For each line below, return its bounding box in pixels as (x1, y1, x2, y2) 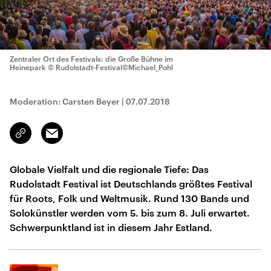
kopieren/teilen (21, 134, 78, 143)
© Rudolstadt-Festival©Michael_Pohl (48, 63, 173, 71)
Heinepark (10, 63, 46, 71)
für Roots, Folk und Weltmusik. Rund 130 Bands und (10, 192, 249, 204)
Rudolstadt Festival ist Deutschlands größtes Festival (10, 178, 252, 189)
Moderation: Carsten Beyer (10, 96, 120, 106)
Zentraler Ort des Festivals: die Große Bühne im (10, 54, 173, 63)
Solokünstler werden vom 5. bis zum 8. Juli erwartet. (10, 207, 250, 218)
